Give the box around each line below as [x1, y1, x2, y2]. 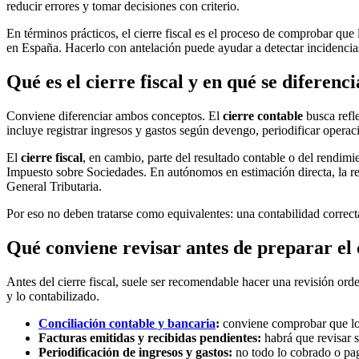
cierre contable [223, 108, 303, 123]
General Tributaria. [6, 179, 102, 193]
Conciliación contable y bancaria [38, 316, 216, 330]
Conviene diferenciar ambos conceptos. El [6, 108, 223, 123]
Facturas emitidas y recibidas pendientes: [38, 330, 261, 345]
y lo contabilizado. [6, 288, 99, 303]
